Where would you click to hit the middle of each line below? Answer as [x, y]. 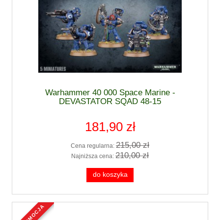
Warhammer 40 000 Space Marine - [110, 92]
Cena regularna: [93, 146]
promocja [33, 207]
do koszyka [110, 175]
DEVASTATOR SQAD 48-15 [110, 101]
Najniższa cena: [93, 156]
